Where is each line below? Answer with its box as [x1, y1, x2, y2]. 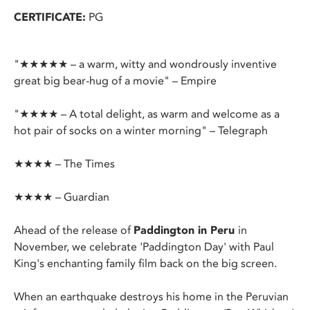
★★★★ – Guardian [14, 190, 109, 204]
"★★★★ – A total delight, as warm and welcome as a [14, 107, 280, 121]
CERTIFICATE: [14, 10, 86, 24]
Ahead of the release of [14, 224, 134, 237]
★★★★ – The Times [14, 157, 115, 171]
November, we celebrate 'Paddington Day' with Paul [14, 240, 274, 254]
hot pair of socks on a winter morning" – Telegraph [14, 124, 268, 138]
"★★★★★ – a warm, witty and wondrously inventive [14, 57, 277, 71]
